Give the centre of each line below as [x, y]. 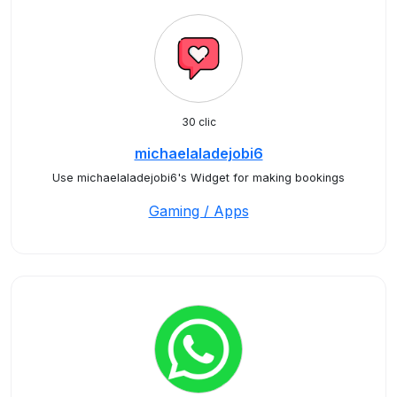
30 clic [198, 122]
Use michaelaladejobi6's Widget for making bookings [198, 178]
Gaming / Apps [198, 211]
